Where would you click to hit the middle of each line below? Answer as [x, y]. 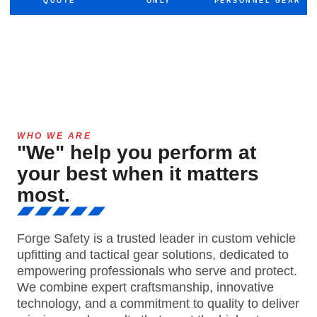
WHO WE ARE [54, 136]
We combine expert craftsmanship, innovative [145, 288]
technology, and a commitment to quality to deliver [158, 304]
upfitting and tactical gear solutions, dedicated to [153, 255]
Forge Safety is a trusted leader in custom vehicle [156, 239]
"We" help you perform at [137, 153]
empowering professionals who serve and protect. [157, 271]
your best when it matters [138, 174]
